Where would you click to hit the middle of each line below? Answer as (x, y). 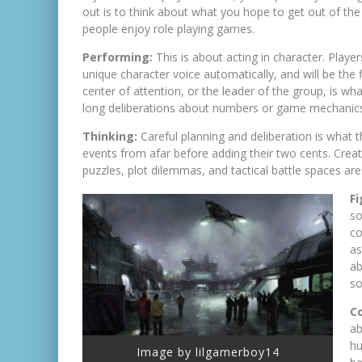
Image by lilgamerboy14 (208, 351)
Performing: (119, 57)
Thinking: (112, 136)
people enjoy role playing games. (168, 29)
